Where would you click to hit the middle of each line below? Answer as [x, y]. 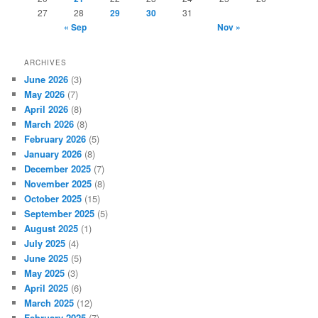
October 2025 [53, 198]
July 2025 [45, 243]
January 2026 [53, 153]
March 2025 [49, 302]
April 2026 [46, 109]
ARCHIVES [46, 62]
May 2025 [45, 273]
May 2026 [45, 94]
